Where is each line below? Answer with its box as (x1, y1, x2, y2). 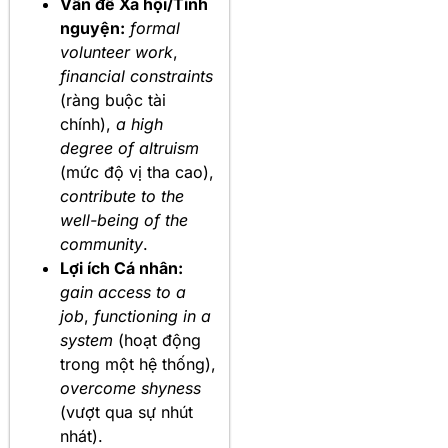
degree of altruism (60, 138, 199, 159)
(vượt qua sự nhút (60, 402, 193, 423)
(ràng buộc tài (60, 90, 166, 111)
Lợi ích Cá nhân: (60, 258, 183, 279)
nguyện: (60, 18, 125, 39)
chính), (60, 114, 116, 135)
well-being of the (60, 210, 188, 231)
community (60, 234, 143, 255)
